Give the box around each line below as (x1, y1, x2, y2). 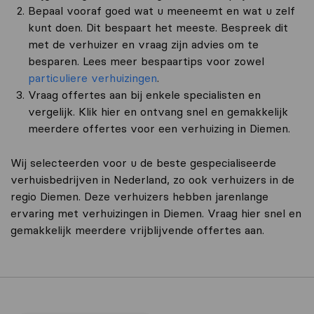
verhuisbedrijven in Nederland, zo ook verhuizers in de (11, 172, 294, 186)
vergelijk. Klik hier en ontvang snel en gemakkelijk (28, 104, 288, 118)
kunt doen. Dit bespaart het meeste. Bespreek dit (28, 20, 288, 34)
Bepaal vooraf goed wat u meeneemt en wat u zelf (28, 4, 295, 18)
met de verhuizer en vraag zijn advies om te (28, 37, 259, 51)
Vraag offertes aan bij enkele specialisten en (28, 88, 261, 102)
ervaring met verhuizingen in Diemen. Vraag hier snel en (11, 206, 301, 220)
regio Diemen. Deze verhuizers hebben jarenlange (11, 189, 268, 203)
